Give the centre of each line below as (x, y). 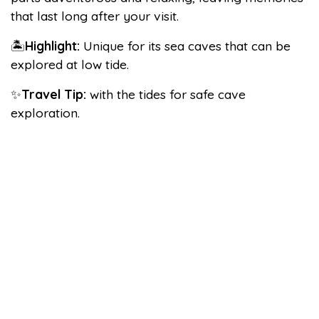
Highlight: (52, 46)
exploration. (45, 113)
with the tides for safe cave (166, 94)
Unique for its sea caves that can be (185, 46)
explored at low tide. (70, 64)
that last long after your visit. (95, 16)
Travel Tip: (54, 94)
